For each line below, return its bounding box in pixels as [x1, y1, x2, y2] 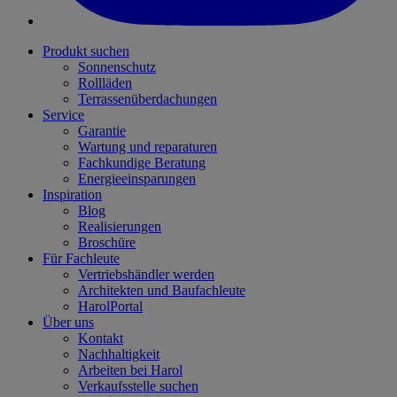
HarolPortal [78, 299, 143, 315]
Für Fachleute [43, 251, 120, 267]
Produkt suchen [43, 43, 129, 59]
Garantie [78, 123, 126, 139]
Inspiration [43, 187, 102, 203]
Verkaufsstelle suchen [78, 378, 198, 394]
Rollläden [78, 75, 132, 91]
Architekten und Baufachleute [78, 283, 245, 299]
